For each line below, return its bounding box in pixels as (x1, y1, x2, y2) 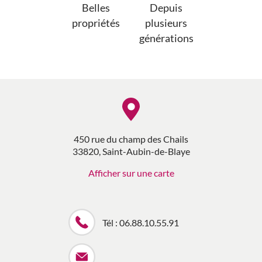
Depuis (150, 1, 182, 14)
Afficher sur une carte (88, 167, 174, 178)
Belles (82, 1, 110, 14)
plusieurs (145, 16, 187, 29)
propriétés (72, 16, 120, 29)
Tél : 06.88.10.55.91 (102, 216, 179, 228)
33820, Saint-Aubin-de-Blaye (72, 145, 190, 157)
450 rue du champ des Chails (74, 133, 188, 144)
